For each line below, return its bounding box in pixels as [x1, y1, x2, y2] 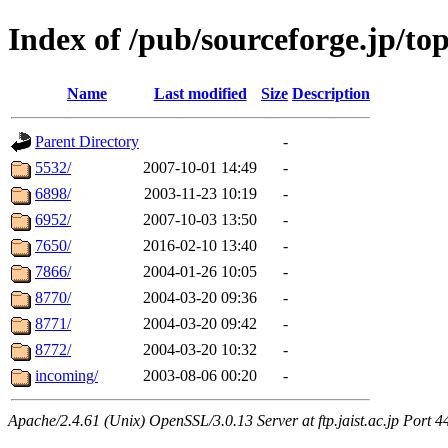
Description [292, 84, 370, 102]
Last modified [153, 84, 247, 102]
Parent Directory [35, 132, 139, 150]
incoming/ [35, 366, 98, 384]
